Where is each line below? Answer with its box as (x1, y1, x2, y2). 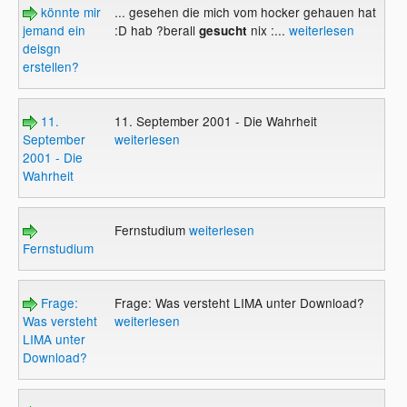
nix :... (246, 21, 289, 40)
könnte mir (37, 3, 102, 22)
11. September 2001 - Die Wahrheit (114, 112, 317, 131)
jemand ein (23, 21, 86, 40)
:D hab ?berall (114, 21, 195, 40)
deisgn (23, 39, 62, 58)
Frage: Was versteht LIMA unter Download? (114, 293, 364, 313)
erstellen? (23, 57, 80, 76)
